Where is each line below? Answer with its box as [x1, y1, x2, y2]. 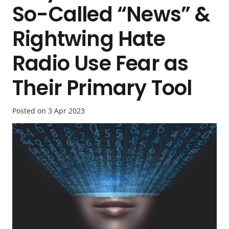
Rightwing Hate [12, 24, 165, 53]
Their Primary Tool [12, 73, 192, 102]
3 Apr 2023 [48, 105, 85, 116]
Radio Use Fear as [12, 49, 189, 78]
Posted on [12, 105, 48, 116]
